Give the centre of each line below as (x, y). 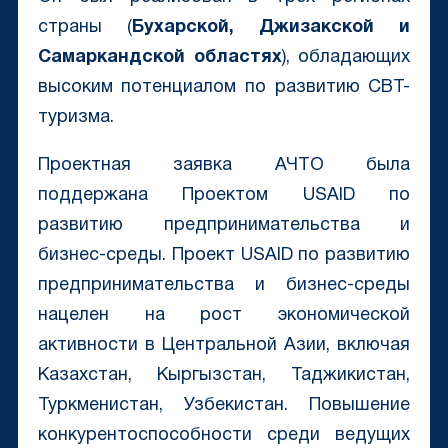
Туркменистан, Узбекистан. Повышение (224, 406)
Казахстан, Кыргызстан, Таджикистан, (224, 376)
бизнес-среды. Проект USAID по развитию (224, 256)
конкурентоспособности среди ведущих (224, 436)
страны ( (84, 28)
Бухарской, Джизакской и (271, 28)
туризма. (75, 118)
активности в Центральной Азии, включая (224, 346)
